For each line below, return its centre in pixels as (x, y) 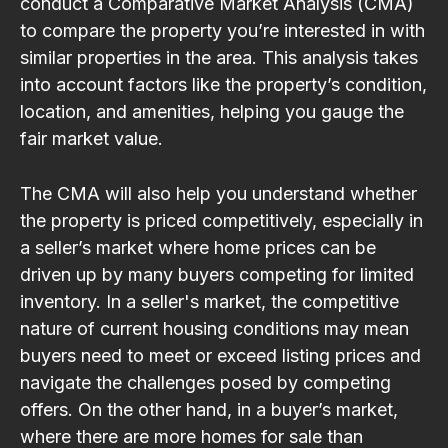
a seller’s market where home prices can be (198, 247)
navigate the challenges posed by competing (205, 382)
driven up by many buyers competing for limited (217, 274)
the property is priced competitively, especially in (221, 220)
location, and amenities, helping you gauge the (212, 111)
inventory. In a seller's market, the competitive (209, 301)
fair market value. (91, 138)
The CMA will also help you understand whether (218, 193)
